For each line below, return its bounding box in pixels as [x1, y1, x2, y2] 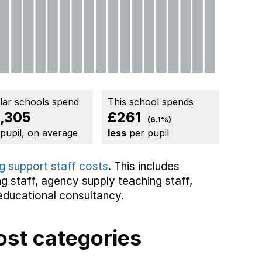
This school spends [108, 96, 194, 108]
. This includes [108, 160, 180, 174]
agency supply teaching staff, [41, 174, 192, 188]
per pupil [126, 127, 169, 139]
